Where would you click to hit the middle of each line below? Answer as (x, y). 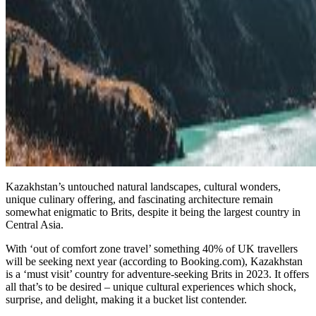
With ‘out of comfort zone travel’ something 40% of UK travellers (152, 248)
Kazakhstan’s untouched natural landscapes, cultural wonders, (143, 186)
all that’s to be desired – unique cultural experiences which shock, (151, 286)
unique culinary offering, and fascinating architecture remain (139, 199)
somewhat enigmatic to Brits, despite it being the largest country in (153, 212)
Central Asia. (35, 224)
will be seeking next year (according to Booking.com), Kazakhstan (154, 261)
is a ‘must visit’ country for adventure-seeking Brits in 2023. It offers (157, 274)
